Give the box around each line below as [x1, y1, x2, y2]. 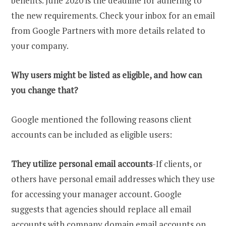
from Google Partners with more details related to [11, 24, 205, 36]
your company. [11, 39, 69, 51]
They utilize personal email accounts [11, 157, 152, 169]
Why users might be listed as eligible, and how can [11, 69, 202, 81]
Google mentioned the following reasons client [11, 113, 192, 125]
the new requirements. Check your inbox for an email [11, 9, 215, 21]
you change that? [11, 84, 78, 96]
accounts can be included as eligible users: [11, 128, 172, 140]
